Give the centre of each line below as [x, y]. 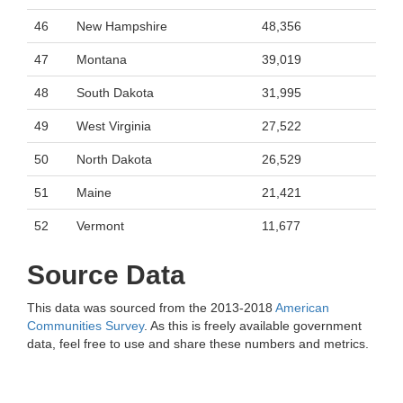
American [302, 308]
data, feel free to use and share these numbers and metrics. [198, 344]
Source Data [106, 275]
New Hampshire [122, 26]
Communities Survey [85, 326]
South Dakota [115, 93]
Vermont [100, 226]
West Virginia [114, 126]
